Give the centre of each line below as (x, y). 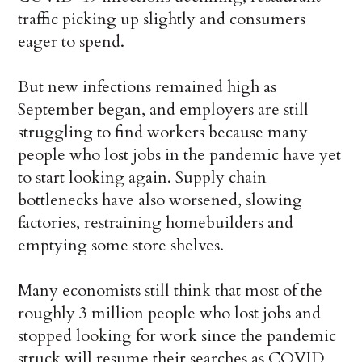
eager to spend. (72, 42)
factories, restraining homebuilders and (156, 223)
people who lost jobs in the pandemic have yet (180, 155)
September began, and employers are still (164, 110)
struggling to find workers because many (163, 133)
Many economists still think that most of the (170, 291)
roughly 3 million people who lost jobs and (170, 314)
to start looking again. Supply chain (143, 178)
